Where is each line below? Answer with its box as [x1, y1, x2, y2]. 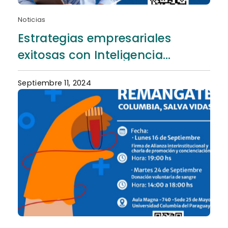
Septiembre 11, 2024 [17, 78, 92, 89]
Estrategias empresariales [17, 30, 171, 46]
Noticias [17, 15, 46, 24]
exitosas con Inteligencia [17, 46, 163, 63]
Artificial [17, 63, 67, 80]
